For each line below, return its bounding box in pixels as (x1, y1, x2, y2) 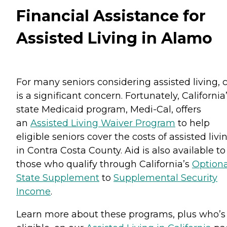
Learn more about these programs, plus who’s (16, 209, 225, 220)
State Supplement (16, 172, 99, 184)
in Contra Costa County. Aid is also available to (16, 145, 225, 157)
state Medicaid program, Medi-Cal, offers (16, 104, 201, 116)
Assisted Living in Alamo (16, 29, 212, 48)
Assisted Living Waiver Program (30, 118, 175, 129)
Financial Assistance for (16, 7, 206, 26)
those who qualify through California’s (16, 159, 192, 170)
